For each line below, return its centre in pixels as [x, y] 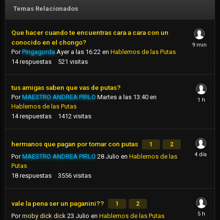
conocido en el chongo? [49, 42]
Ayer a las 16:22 [79, 52]
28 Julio [108, 157]
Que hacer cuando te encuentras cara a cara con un [90, 33]
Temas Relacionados [46, 9]
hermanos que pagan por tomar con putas [75, 144]
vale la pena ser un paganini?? [58, 204]
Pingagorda [39, 52]
